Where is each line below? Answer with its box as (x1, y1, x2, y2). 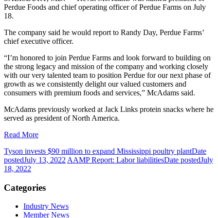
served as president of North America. (4, 113, 122, 122)
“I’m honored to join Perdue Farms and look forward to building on (4, 53, 211, 62)
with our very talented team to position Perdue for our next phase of (4, 71, 211, 79)
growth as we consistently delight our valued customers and (4, 79, 186, 88)
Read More (4, 130, 38, 139)
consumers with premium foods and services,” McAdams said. (4, 88, 195, 97)
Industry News (23, 202, 69, 211)
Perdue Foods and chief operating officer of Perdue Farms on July (4, 2, 206, 11)
